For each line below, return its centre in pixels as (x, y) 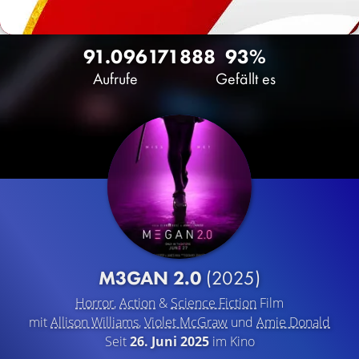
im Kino (232, 341)
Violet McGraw (186, 322)
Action (137, 303)
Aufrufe (115, 79)
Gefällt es (246, 79)
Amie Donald (293, 322)
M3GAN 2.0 (152, 278)
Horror (95, 303)
